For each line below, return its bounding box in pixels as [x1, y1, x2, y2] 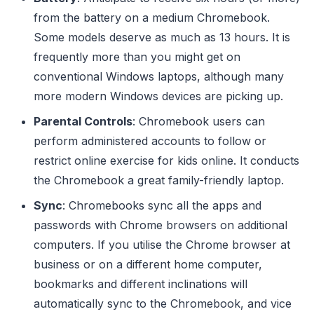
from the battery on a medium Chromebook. [34, 10, 270, 25]
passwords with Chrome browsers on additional [34, 217, 287, 232]
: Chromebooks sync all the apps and [62, 198, 261, 212]
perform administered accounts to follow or [34, 133, 266, 148]
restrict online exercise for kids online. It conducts [34, 153, 299, 168]
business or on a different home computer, [34, 257, 262, 271]
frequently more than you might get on [34, 49, 240, 64]
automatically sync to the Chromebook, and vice [34, 296, 292, 310]
